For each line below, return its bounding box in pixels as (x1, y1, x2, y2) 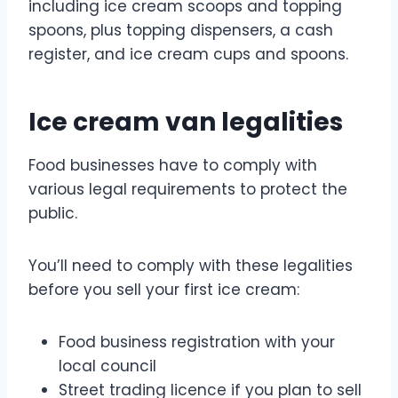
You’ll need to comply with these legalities (28, 254, 353, 276)
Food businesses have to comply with (28, 154, 317, 176)
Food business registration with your (59, 330, 335, 353)
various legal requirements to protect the (28, 178, 347, 200)
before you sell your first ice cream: (28, 278, 299, 300)
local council (59, 354, 156, 377)
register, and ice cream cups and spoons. (28, 43, 348, 65)
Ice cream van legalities (28, 104, 343, 139)
